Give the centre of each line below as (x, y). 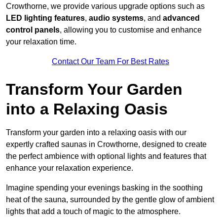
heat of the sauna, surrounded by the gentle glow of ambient (110, 200)
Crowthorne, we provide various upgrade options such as (105, 6)
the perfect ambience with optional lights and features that (106, 156)
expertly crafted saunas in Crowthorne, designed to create (106, 145)
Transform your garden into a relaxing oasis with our (96, 133)
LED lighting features (45, 18)
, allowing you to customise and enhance (131, 30)
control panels (33, 30)
